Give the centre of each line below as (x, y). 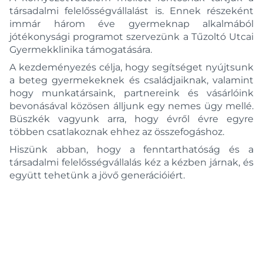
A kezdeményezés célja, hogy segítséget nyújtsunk (131, 67)
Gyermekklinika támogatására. (81, 50)
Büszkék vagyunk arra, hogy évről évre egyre (131, 119)
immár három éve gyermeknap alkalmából (131, 24)
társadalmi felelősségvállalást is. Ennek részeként (131, 11)
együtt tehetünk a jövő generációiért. (97, 175)
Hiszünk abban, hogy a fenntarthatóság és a (131, 149)
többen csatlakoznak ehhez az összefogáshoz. (117, 132)
